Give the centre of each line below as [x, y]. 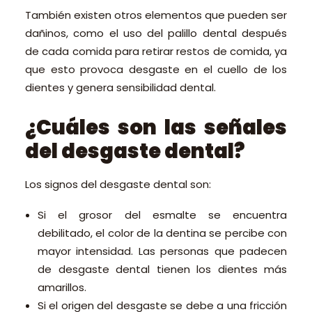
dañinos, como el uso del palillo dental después [156, 33]
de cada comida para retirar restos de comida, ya [156, 51]
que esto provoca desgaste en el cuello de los [156, 69]
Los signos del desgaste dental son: [118, 184]
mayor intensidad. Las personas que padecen [162, 251]
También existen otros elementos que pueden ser [156, 15]
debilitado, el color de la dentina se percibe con [162, 233]
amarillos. [62, 287]
